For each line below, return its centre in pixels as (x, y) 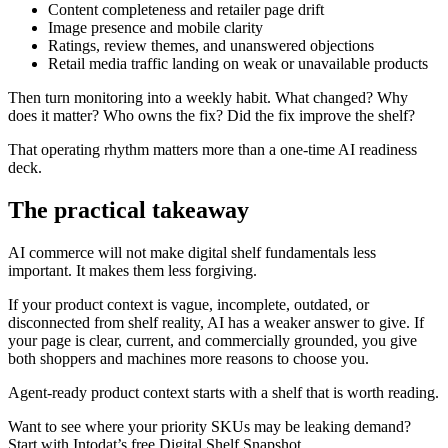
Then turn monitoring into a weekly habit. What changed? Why (208, 98)
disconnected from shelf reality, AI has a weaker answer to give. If (216, 323)
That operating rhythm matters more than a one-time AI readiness (212, 150)
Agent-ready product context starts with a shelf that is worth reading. (223, 393)
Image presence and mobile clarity (155, 28)
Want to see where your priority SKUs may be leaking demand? (209, 427)
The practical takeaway (128, 210)
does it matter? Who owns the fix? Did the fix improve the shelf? (211, 116)
